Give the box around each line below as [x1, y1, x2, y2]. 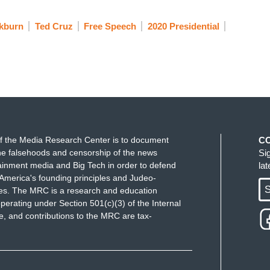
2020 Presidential [147, 21, 219, 32]
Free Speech [84, 21, 136, 32]
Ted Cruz [34, 21, 73, 32]
